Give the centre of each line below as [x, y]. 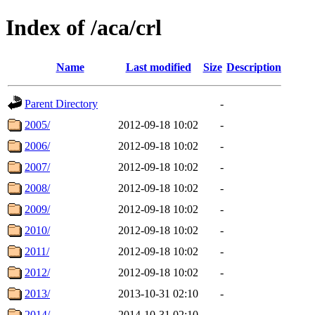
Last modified [158, 67]
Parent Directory [61, 103]
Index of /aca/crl [84, 28]
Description [254, 67]
